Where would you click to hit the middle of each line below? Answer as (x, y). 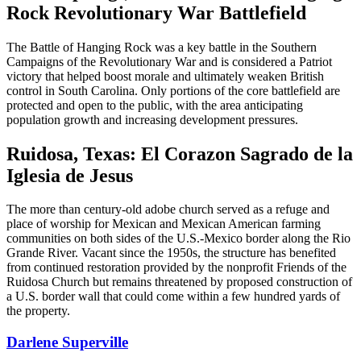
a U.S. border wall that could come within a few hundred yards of (173, 297)
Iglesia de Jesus (70, 175)
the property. (38, 311)
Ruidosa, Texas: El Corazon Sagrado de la (180, 154)
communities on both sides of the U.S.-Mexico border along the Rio (178, 239)
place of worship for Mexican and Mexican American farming (164, 224)
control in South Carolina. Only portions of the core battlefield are (173, 90)
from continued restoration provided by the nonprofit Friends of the (176, 268)
